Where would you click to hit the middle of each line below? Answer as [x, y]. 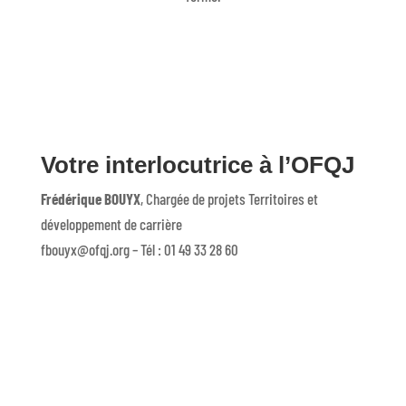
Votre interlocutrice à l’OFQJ [197, 165]
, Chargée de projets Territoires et [229, 198]
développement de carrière [111, 224]
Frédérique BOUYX [90, 198]
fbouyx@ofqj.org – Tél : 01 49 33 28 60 [139, 249]
